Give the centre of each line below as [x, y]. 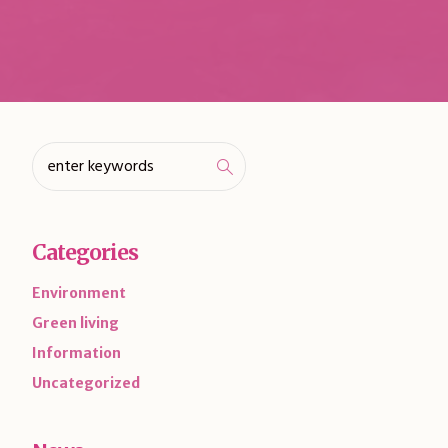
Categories [84, 252]
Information [76, 353]
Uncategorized [85, 383]
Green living [75, 323]
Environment [78, 293]
